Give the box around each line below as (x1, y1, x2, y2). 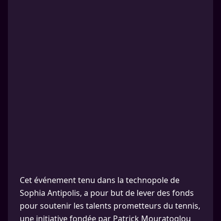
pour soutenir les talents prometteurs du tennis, (20, 200, 200, 211)
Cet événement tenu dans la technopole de (20, 175, 180, 185)
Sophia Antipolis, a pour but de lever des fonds (20, 187, 194, 198)
